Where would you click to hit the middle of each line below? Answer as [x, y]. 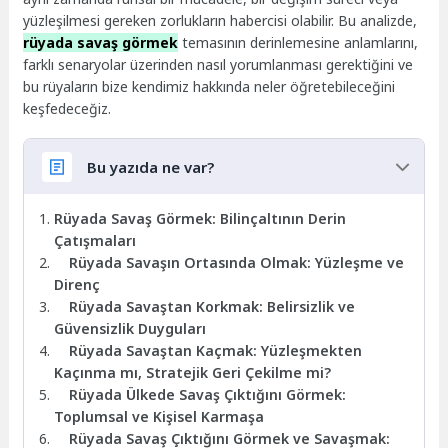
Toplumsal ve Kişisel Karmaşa [159, 416]
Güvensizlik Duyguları [130, 328]
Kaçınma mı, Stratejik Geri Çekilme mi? [193, 372]
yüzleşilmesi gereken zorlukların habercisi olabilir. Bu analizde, [220, 20]
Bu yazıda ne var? [150, 166]
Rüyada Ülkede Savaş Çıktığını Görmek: [208, 394]
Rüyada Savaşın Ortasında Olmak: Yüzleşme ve [237, 262]
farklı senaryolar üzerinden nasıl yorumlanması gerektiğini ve [218, 64]
